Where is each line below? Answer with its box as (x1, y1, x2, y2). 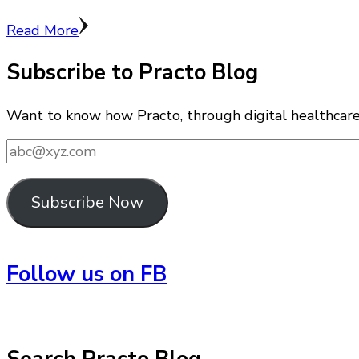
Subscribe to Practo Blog (6, 58, 258, 88)
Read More (6, 21, 79, 41)
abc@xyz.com (6, 138, 92, 158)
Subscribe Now (30, 192, 143, 214)
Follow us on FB (6, 260, 167, 290)
